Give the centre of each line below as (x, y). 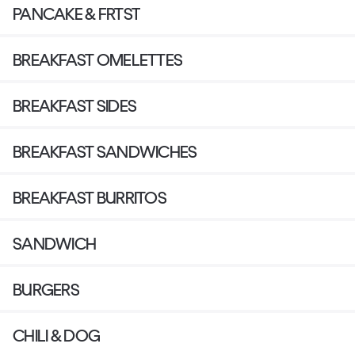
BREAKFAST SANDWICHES (105, 152)
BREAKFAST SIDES (75, 106)
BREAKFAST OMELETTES (98, 60)
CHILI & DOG (57, 336)
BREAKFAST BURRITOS (90, 198)
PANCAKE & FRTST (77, 14)
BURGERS (46, 290)
